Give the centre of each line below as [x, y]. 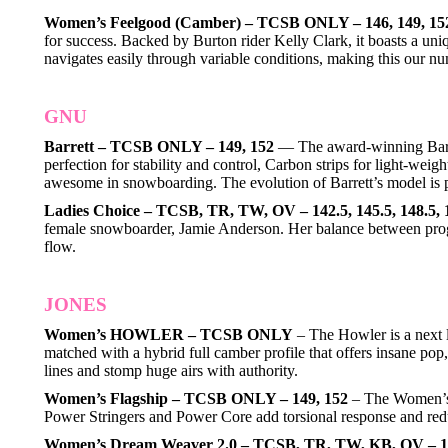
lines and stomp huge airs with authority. [171, 370]
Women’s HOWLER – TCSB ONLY [168, 334]
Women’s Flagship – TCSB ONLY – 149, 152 [196, 398]
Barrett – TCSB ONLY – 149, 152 [159, 146]
